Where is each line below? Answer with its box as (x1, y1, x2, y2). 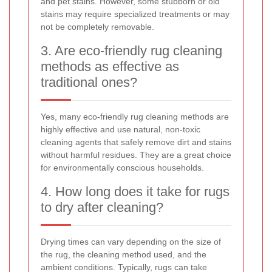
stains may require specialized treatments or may (41, 9, 229, 19)
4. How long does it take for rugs (41, 184, 229, 200)
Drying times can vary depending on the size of (41, 237, 221, 247)
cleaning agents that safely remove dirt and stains (41, 137, 231, 148)
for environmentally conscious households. (41, 163, 204, 173)
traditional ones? (41, 75, 137, 90)
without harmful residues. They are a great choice (41, 150, 231, 160)
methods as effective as (41, 59, 179, 75)
